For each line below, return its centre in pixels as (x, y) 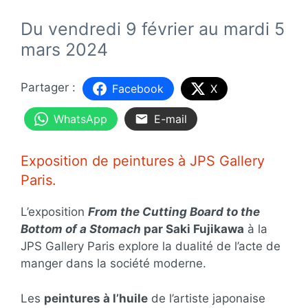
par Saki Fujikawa (192, 229)
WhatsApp (80, 119)
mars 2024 (64, 49)
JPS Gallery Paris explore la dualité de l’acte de (151, 246)
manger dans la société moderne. (113, 264)
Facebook (138, 88)
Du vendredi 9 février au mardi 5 (153, 29)
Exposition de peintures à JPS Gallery (143, 161)
